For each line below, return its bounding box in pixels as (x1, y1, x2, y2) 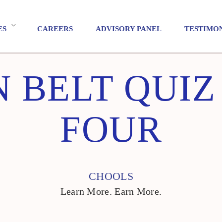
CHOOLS (89, 170, 133, 182)
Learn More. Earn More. (60, 186, 162, 197)
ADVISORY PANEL (96, 24, 162, 33)
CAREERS (37, 24, 73, 33)
